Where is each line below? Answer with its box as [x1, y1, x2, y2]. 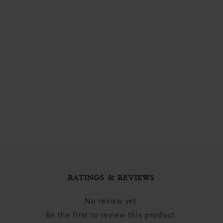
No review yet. [84, 198, 139, 206]
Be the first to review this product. [46, 212, 177, 220]
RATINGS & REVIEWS [68, 173, 155, 182]
